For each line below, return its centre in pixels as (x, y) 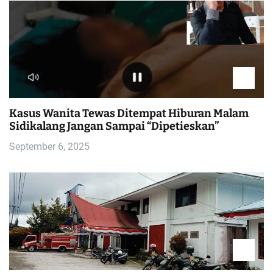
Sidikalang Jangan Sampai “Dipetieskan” (114, 126)
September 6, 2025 (49, 146)
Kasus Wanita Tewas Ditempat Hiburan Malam (129, 113)
